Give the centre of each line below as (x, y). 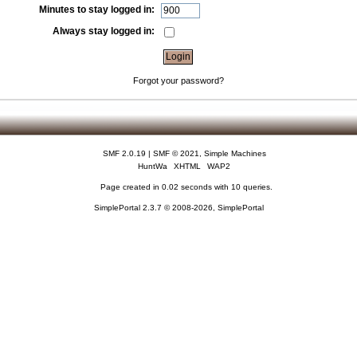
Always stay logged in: (104, 31)
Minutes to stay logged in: (97, 10)
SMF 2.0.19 (124, 154)
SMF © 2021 (176, 154)
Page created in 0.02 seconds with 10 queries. (186, 187)
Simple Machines (235, 154)
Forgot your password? (178, 80)
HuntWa (153, 167)
